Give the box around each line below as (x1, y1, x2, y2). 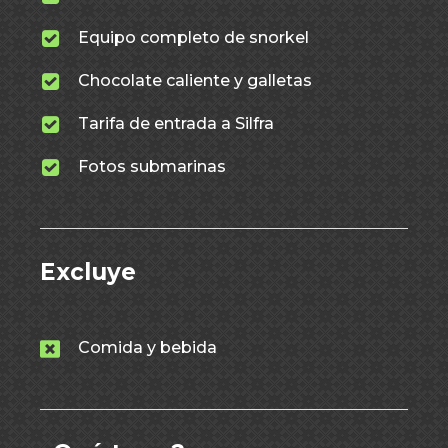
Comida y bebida (78, 338, 217, 357)
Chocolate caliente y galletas (78, 71, 312, 90)
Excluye (40, 258, 136, 286)
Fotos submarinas (78, 157, 226, 176)
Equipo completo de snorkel (78, 28, 309, 47)
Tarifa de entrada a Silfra (78, 114, 274, 133)
